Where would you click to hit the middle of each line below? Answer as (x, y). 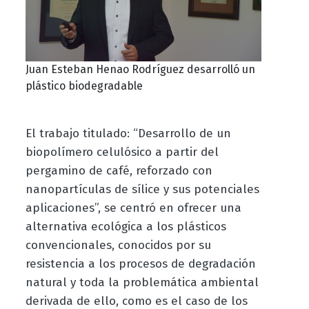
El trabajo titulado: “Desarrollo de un (128, 134)
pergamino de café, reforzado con (119, 171)
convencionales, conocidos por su (118, 246)
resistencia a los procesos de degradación (140, 264)
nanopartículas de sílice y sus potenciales (142, 190)
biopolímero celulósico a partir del (122, 152)
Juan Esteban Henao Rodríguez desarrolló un (140, 70)
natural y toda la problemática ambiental (142, 283)
